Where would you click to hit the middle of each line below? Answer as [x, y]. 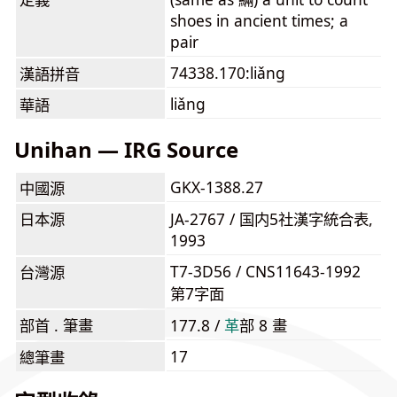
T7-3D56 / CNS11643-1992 [265, 271]
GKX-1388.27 [217, 187]
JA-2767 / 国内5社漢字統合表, [272, 219]
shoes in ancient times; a [259, 20]
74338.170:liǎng [228, 73]
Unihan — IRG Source [126, 149]
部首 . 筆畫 [56, 325]
